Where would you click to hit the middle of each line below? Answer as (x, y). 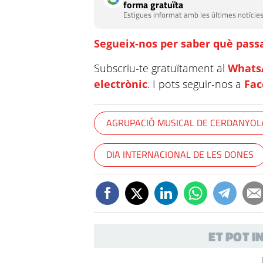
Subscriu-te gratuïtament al (161, 68)
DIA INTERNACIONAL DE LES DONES (180, 154)
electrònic (121, 84)
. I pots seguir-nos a (196, 84)
